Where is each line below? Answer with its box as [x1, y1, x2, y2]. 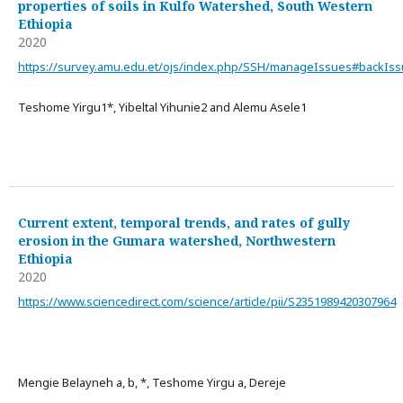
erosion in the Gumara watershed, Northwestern [18, 232, 336, 249]
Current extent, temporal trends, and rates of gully [18, 214, 350, 231]
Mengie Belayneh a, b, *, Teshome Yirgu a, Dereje [18, 374, 286, 390]
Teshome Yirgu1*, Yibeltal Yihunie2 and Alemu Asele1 [18, 99, 307, 115]
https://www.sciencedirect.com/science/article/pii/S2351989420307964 [18, 293, 396, 309]
